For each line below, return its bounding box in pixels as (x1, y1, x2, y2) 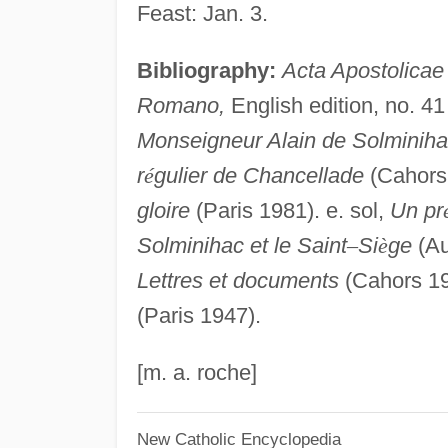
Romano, (136, 92, 225, 118)
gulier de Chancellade (153, 162, 364, 188)
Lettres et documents (136, 267, 339, 293)
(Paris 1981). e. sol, (189, 197, 390, 223)
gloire (136, 197, 190, 223)
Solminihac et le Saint (136, 232, 347, 258)
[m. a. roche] (136, 359, 257, 385)
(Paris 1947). (136, 302, 261, 328)
